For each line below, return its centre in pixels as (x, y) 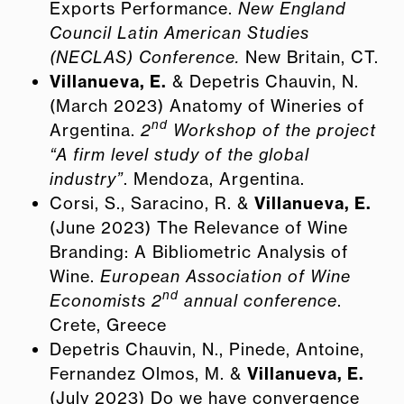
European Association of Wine (225, 275)
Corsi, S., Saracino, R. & (152, 202)
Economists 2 (106, 300)
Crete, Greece (108, 324)
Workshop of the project (272, 129)
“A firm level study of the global (179, 154)
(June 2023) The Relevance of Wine (199, 227)
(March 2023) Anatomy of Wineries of (207, 105)
